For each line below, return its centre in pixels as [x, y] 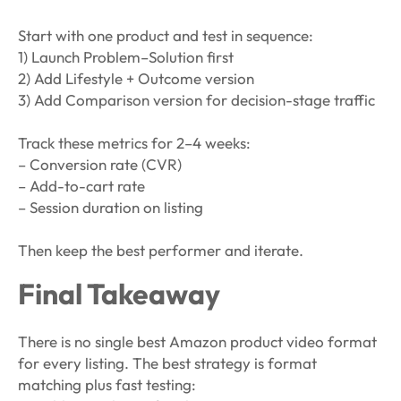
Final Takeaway [119, 293]
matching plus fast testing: [107, 384]
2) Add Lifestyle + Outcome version [136, 78]
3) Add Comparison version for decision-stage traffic [196, 99]
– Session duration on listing [111, 207]
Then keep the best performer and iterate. [161, 250]
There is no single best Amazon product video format [197, 341]
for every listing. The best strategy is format [167, 363]
